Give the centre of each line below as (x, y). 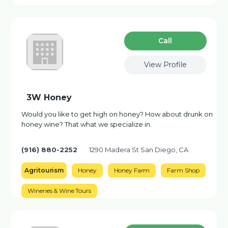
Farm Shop (183, 170)
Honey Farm (132, 170)
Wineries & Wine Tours (59, 191)
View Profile (165, 65)
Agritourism (44, 170)
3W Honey (49, 97)
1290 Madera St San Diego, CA (139, 150)
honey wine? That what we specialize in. (87, 124)
